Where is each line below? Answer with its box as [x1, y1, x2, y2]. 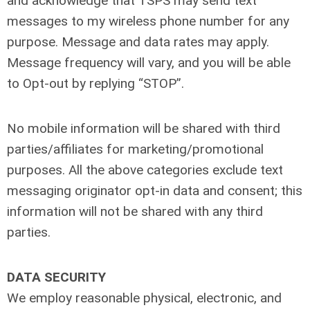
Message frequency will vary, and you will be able [7, 55, 291, 71]
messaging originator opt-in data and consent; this [7, 183, 302, 199]
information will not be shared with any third [7, 203, 263, 219]
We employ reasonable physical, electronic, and [7, 290, 282, 306]
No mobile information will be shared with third [7, 120, 280, 136]
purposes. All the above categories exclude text [7, 162, 283, 178]
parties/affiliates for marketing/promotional [7, 141, 264, 157]
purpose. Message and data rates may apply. [7, 34, 269, 50]
